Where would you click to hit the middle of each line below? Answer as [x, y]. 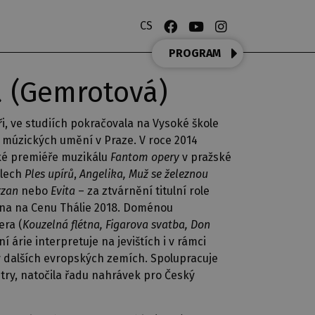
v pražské [205, 157]
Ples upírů [49, 174]
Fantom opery [145, 157]
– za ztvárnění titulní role [142, 191]
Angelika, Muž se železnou [144, 174]
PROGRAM [195, 53]
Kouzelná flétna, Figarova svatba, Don [116, 225]
